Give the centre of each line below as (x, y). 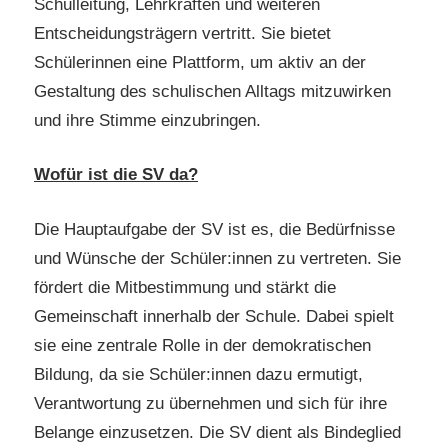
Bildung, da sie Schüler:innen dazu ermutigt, (198, 374)
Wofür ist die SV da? (116, 175)
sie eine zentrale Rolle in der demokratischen (202, 345)
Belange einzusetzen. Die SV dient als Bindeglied (217, 432)
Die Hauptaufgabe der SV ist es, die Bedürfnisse (214, 229)
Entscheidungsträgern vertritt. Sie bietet (182, 33)
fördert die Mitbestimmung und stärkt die (185, 287)
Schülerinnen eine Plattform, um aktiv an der (200, 62)
